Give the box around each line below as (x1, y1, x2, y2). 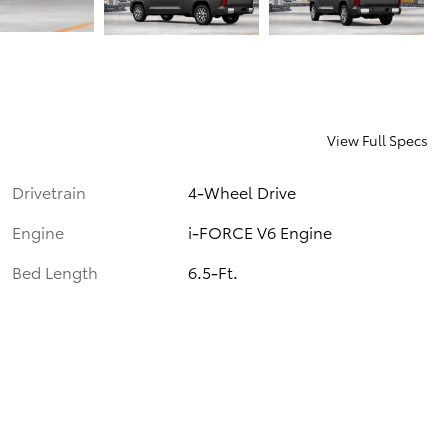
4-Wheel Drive (188, 180, 297, 204)
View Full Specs (327, 130, 428, 151)
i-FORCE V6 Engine (188, 220, 333, 244)
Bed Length (12, 260, 98, 284)
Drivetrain (12, 180, 86, 204)
